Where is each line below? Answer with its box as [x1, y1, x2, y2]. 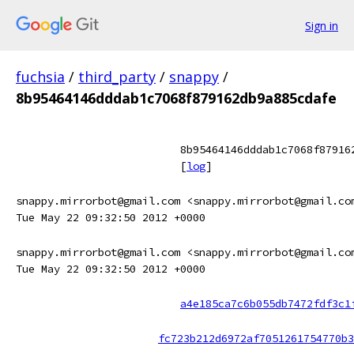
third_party [78, 67, 156, 86]
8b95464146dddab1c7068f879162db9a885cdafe [16, 88, 337, 107]
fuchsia [16, 67, 65, 86]
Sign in [305, 17, 338, 33]
